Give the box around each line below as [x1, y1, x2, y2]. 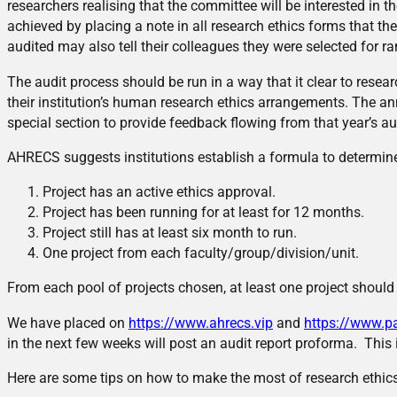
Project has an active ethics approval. [43, 183, 276, 201]
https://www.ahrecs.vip [128, 314, 273, 331]
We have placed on [7, 314, 128, 331]
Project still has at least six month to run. [43, 224, 297, 242]
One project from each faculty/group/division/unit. [43, 245, 359, 262]
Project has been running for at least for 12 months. [43, 204, 364, 222]
